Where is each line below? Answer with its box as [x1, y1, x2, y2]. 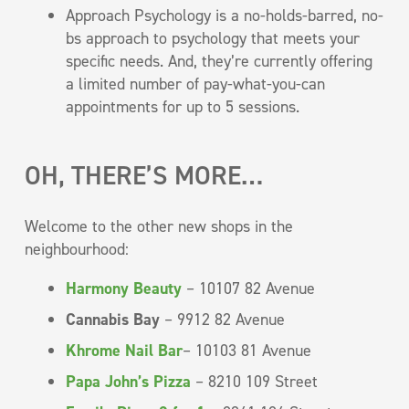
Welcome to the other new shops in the [25, 215, 293, 237]
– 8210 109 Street [191, 370, 318, 393]
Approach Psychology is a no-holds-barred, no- [66, 4, 383, 26]
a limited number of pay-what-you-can [66, 72, 325, 95]
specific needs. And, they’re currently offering [66, 49, 372, 72]
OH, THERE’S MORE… [25, 157, 263, 193]
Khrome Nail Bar [66, 339, 183, 362]
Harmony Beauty [66, 277, 182, 299]
